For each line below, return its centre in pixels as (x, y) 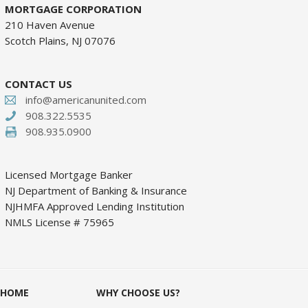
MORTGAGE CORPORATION (73, 9)
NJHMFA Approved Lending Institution (95, 206)
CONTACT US (38, 84)
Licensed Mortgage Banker (69, 175)
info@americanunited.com (86, 100)
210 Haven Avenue (50, 25)
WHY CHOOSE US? (138, 293)
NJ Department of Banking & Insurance (96, 190)
